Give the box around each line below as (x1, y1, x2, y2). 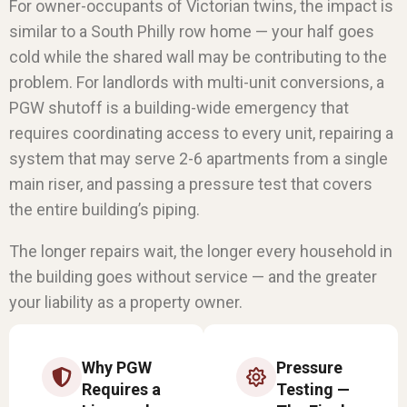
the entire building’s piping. (9, 199, 200, 219)
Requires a (82, 379, 161, 399)
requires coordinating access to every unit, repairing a (9, 123, 393, 143)
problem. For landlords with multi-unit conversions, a (9, 72, 384, 92)
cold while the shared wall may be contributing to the (9, 46, 387, 66)
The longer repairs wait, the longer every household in (9, 241, 392, 261)
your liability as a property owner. (9, 292, 243, 312)
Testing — (276, 379, 350, 399)
